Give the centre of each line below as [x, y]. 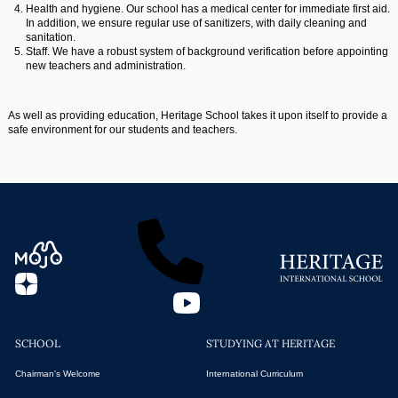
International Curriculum [254, 374]
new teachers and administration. [105, 66]
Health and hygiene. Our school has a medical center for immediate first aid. [207, 9]
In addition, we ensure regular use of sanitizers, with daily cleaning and [196, 23]
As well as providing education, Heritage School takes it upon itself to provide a [197, 115]
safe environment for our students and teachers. [122, 130]
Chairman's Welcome [57, 374]
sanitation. [50, 37]
